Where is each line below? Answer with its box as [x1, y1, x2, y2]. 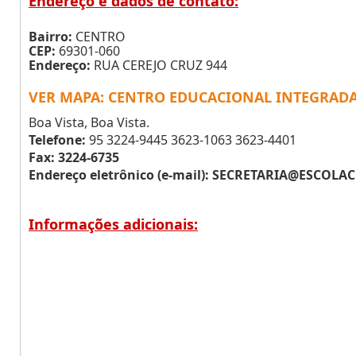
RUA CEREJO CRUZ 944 [91, 56, 227, 74]
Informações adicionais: [29, 215, 198, 234]
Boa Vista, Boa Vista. [29, 114, 149, 131]
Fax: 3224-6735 [29, 149, 119, 166]
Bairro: [29, 28, 72, 45]
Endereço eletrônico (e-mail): [29, 166, 209, 184]
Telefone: [29, 131, 86, 149]
